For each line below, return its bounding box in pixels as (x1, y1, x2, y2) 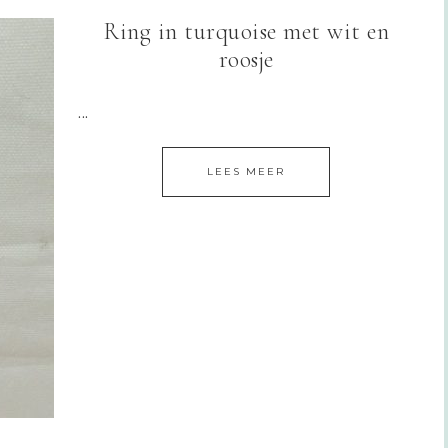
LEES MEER (207, 164, 285, 178)
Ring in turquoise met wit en (103, 16, 389, 46)
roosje (218, 44, 274, 74)
